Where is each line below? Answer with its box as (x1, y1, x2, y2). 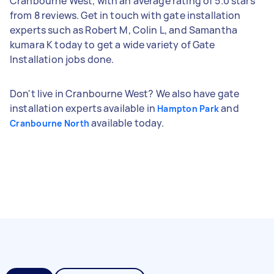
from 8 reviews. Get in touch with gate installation (10, 8, 241, 22)
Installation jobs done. (10, 52, 114, 66)
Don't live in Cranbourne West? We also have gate (10, 86, 240, 100)
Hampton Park (157, 102, 220, 114)
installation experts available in (10, 101, 158, 115)
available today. (89, 116, 165, 130)
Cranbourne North (10, 117, 89, 129)
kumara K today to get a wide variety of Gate (10, 37, 215, 51)
